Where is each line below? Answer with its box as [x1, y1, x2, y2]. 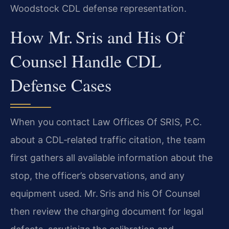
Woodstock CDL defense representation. [10, 3, 187, 14]
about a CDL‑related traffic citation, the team [10, 134, 205, 145]
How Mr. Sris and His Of [10, 25, 184, 49]
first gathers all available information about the [10, 152, 213, 163]
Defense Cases [10, 73, 111, 97]
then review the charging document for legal [10, 205, 203, 217]
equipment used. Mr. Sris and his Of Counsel [10, 188, 200, 199]
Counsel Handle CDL [10, 49, 162, 73]
